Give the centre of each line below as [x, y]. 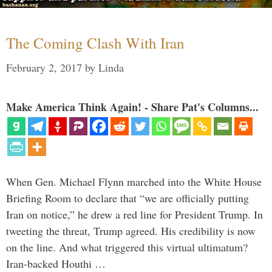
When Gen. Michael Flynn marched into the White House [134, 182]
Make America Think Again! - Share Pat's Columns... [132, 107]
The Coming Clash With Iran [95, 43]
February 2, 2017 [44, 68]
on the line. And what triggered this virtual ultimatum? [127, 247]
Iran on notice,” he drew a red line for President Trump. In [134, 215]
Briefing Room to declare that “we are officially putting [127, 198]
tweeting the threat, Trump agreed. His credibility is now [131, 231]
